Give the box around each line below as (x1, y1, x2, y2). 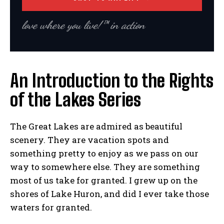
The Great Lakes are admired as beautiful (10, 120, 182, 132)
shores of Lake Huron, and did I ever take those (10, 187, 209, 199)
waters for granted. (10, 201, 92, 213)
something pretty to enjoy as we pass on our (10, 147, 198, 159)
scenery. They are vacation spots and (10, 133, 169, 145)
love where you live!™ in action (22, 17, 145, 31)
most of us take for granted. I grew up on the (10, 174, 197, 186)
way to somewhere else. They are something (10, 160, 200, 172)
